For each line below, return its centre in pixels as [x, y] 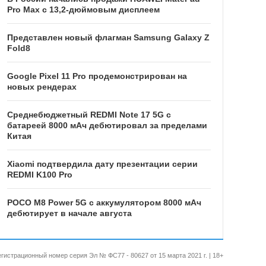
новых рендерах [42, 87]
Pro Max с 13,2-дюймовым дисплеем [83, 10]
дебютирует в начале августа [69, 213]
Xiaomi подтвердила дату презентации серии [102, 164]
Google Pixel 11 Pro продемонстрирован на [97, 76]
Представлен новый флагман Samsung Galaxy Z [108, 38]
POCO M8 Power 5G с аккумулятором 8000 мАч [104, 203]
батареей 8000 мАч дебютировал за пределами [107, 126]
